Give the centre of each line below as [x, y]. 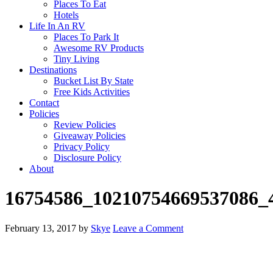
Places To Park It [86, 37]
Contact [44, 103]
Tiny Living [76, 59]
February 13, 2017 [41, 228]
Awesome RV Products [99, 48]
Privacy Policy [82, 147]
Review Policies [85, 125]
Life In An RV [57, 26]
